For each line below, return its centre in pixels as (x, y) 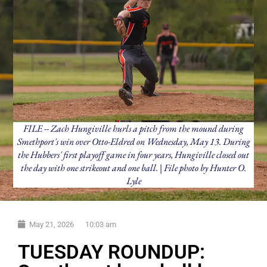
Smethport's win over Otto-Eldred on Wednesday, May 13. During (133, 142)
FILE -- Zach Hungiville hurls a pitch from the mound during (133, 128)
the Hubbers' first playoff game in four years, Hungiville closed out (133, 155)
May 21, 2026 (52, 224)
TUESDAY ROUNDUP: (111, 252)
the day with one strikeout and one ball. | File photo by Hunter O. (133, 168)
